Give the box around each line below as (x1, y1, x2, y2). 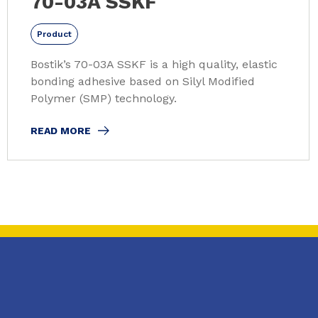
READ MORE (31, 124, 91, 136)
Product (37, 28, 72, 39)
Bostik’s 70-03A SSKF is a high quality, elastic (31, 57, 278, 71)
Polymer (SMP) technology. (31, 91, 177, 105)
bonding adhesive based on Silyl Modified (31, 74, 255, 88)
